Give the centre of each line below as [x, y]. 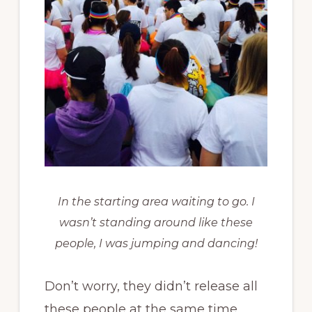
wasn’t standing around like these [156, 222]
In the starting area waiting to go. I [156, 201]
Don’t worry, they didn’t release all [151, 286]
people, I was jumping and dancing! [156, 243]
